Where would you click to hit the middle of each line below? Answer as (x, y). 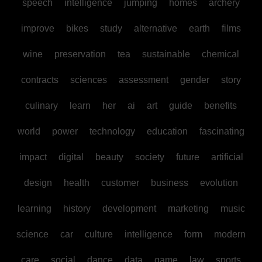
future (187, 157)
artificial (227, 157)
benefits (220, 106)
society (149, 157)
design (38, 183)
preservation (80, 54)
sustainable (166, 54)
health (77, 183)
